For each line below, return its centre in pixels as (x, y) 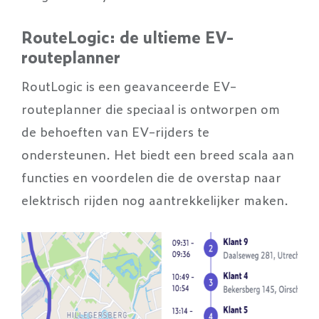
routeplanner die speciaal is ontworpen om (151, 108)
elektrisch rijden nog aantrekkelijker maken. (155, 199)
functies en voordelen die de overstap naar (151, 177)
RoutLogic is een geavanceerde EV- (129, 85)
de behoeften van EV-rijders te (115, 131)
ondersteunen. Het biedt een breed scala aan (158, 154)
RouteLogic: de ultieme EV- (127, 37)
